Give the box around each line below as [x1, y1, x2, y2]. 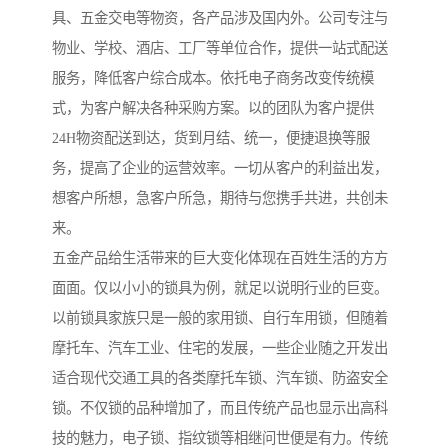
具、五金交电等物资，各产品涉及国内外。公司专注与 [52, 10, 388, 27]
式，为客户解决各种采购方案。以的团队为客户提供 [52, 100, 374, 117]
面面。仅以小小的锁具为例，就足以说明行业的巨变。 [52, 280, 388, 297]
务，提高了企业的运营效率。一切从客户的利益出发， [52, 160, 388, 177]
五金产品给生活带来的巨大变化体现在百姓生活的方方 [52, 250, 388, 267]
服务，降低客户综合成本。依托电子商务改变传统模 [52, 70, 374, 87]
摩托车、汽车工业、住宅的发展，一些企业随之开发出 [52, 340, 388, 357]
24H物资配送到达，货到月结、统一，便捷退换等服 [52, 130, 370, 147]
